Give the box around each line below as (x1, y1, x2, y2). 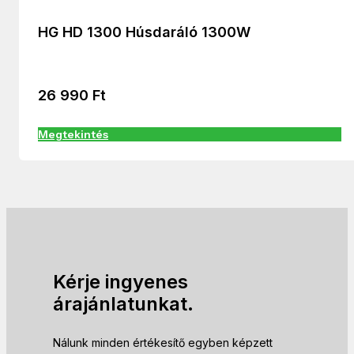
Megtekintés (38, 127, 108, 142)
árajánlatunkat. (53, 292, 194, 316)
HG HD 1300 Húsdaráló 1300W (38, 24, 250, 41)
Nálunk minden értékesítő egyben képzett (53, 336, 273, 350)
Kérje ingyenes (53, 270, 189, 294)
